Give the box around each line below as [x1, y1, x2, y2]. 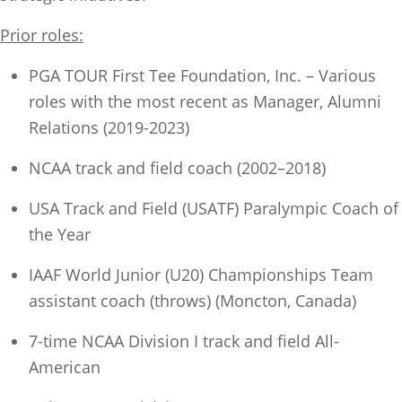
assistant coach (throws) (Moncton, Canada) [29, 290, 361, 311]
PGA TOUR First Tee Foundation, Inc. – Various [29, 65, 376, 86]
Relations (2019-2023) [29, 117, 189, 138]
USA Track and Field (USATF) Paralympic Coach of [29, 197, 398, 219]
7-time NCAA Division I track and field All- [29, 330, 339, 352]
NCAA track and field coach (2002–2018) [29, 157, 326, 179]
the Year [29, 223, 95, 245]
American [29, 356, 105, 378]
